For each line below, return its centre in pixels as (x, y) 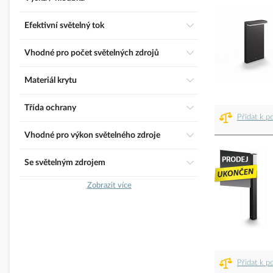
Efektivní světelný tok (67, 26)
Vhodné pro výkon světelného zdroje (95, 136)
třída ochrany (53, 108)
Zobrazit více (109, 185)
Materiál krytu (55, 81)
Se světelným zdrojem (67, 163)
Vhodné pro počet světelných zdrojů (95, 53)
